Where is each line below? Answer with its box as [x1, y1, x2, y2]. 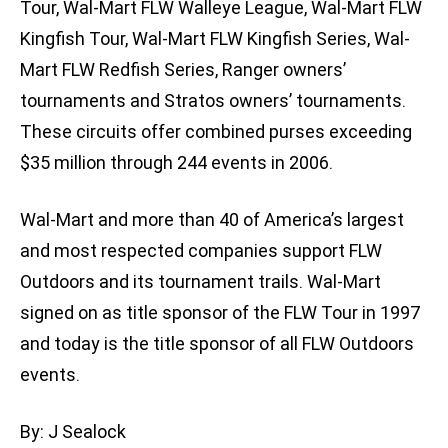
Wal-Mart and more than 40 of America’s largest [20, 209, 404, 231]
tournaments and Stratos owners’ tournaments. [20, 90, 406, 112]
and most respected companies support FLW [20, 240, 382, 262]
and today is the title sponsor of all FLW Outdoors [20, 333, 414, 355]
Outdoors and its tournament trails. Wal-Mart [20, 271, 381, 293]
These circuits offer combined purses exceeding [20, 121, 412, 143]
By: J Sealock [20, 421, 126, 443]
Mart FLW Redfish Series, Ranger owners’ [20, 59, 346, 81]
